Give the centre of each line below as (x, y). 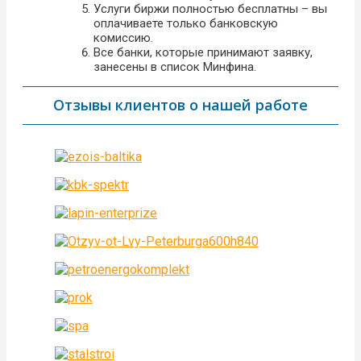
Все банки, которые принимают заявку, (203, 52)
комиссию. (123, 37)
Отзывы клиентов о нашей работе (180, 104)
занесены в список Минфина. (175, 66)
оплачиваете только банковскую (186, 23)
